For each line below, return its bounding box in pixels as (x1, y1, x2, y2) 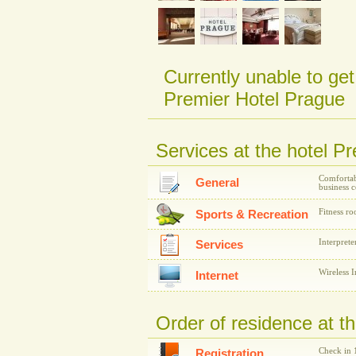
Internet (195, 269, 238, 282)
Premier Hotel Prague (164, 88, 345, 110)
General (195, 176, 239, 189)
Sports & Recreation (195, 208, 308, 221)
